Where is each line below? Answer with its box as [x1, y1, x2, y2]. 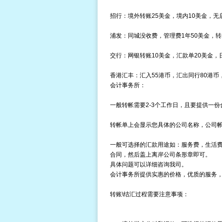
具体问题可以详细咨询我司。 [110, 161, 187, 168]
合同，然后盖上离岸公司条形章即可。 [110, 151, 211, 158]
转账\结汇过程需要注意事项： [110, 191, 189, 198]
